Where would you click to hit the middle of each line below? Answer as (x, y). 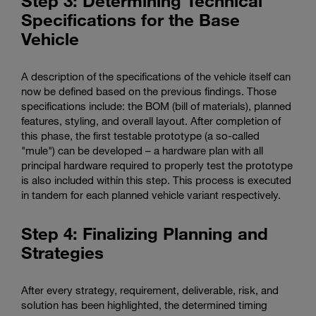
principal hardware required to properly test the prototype (157, 165)
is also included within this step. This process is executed (156, 180)
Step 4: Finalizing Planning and (145, 233)
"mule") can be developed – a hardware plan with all (142, 151)
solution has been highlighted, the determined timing (144, 305)
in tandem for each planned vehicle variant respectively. (151, 195)
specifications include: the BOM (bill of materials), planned (156, 106)
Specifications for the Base (130, 20)
